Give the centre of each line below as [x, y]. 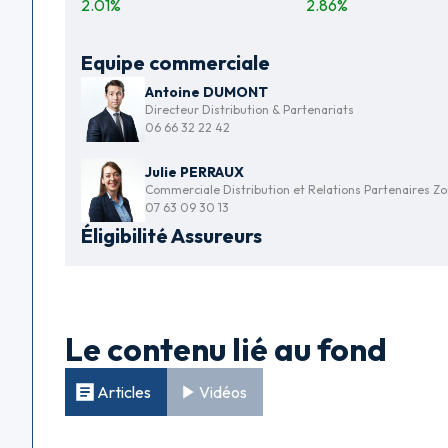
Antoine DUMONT [206, 91]
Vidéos [223, 392]
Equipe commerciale [175, 63]
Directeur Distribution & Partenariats [249, 109]
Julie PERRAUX [194, 172]
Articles [124, 392]
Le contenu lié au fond [226, 349]
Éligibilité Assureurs [171, 235]
